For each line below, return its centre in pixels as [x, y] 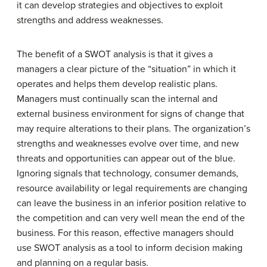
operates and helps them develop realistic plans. [117, 84]
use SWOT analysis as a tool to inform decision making [130, 248]
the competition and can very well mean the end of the [131, 218]
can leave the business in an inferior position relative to [131, 203]
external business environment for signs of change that [131, 114]
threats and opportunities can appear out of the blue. [126, 158]
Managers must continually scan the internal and [117, 99]
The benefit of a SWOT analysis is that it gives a [115, 54]
